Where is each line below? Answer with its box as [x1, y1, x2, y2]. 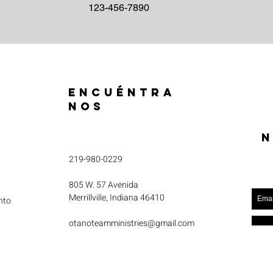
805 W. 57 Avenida [69, 179, 138, 191]
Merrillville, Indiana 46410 [69, 191, 165, 204]
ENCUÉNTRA [68, 85, 175, 99]
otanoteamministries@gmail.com [69, 217, 194, 230]
